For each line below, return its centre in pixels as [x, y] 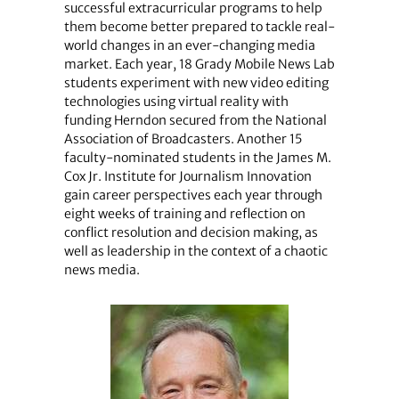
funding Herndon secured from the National [195, 120]
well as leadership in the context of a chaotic [195, 251]
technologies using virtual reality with [176, 101]
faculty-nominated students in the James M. [197, 157]
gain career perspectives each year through [193, 195]
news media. [102, 269]
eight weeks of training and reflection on [184, 213]
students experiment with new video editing [196, 82]
